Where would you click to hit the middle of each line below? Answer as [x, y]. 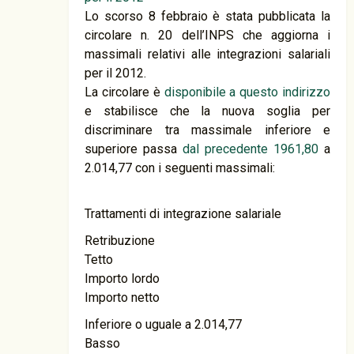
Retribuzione [120, 241]
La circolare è [124, 92]
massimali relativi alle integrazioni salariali [207, 54]
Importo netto [122, 298]
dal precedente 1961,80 [250, 149]
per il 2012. [115, 73]
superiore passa [134, 149]
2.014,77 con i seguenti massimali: [180, 168]
